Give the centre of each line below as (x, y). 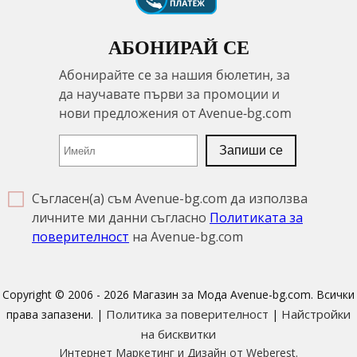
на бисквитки (178, 334)
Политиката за (256, 218)
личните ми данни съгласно (121, 218)
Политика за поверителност (187, 314)
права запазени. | (56, 315)
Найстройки (316, 314)
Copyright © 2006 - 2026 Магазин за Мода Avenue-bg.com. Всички (178, 295)
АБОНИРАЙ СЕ (178, 48)
